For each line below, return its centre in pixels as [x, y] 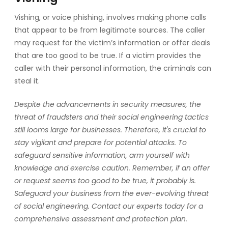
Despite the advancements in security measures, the [108, 104]
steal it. [27, 81]
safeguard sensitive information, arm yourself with [102, 155]
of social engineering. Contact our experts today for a [109, 206]
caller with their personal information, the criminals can [113, 68]
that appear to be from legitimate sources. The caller [110, 30]
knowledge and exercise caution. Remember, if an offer [112, 168]
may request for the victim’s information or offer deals [112, 42]
